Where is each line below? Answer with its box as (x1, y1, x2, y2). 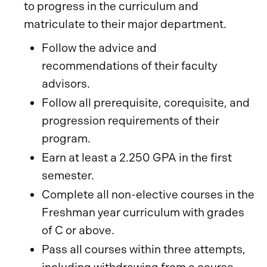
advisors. (42, 77, 90, 91)
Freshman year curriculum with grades (42, 206, 244, 219)
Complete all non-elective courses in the (42, 188, 254, 201)
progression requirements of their (42, 114, 219, 128)
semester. (42, 169, 94, 182)
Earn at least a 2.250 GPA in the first (42, 151, 232, 164)
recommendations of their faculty (42, 59, 217, 73)
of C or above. (42, 223, 114, 237)
